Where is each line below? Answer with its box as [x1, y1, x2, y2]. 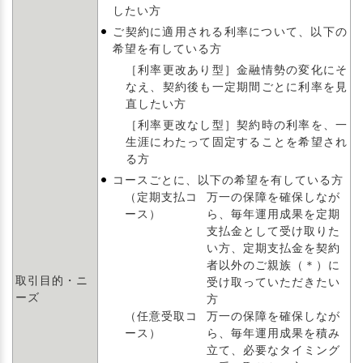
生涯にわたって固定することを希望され [125, 135, 348, 148]
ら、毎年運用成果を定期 [207, 207, 341, 220]
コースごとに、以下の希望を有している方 [113, 173, 344, 186]
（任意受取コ [125, 310, 199, 322]
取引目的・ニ [15, 274, 88, 287]
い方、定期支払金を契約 [207, 241, 341, 254]
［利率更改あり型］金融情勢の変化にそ [125, 63, 348, 76]
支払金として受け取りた [207, 224, 341, 237]
